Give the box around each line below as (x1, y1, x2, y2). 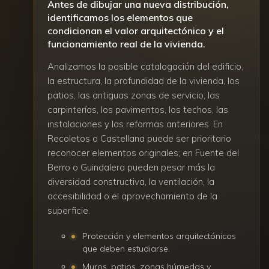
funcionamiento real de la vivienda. (47, 37, 205, 50)
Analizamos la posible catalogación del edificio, (47, 60, 243, 72)
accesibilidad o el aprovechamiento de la (47, 190, 217, 202)
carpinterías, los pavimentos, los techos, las (47, 103, 228, 115)
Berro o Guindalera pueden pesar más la (47, 161, 215, 173)
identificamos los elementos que (47, 11, 193, 23)
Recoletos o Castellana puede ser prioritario (47, 132, 231, 144)
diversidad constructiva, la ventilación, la (47, 175, 214, 187)
